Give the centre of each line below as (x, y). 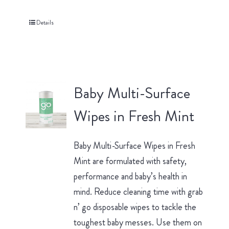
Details (45, 23)
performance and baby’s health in (130, 177)
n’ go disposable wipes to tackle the (135, 207)
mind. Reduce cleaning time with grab (138, 192)
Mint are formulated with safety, (130, 161)
